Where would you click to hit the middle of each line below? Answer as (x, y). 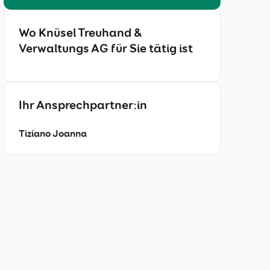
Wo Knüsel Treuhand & (80, 32)
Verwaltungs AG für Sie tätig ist (106, 48)
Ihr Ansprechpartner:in (83, 105)
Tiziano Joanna (53, 133)
